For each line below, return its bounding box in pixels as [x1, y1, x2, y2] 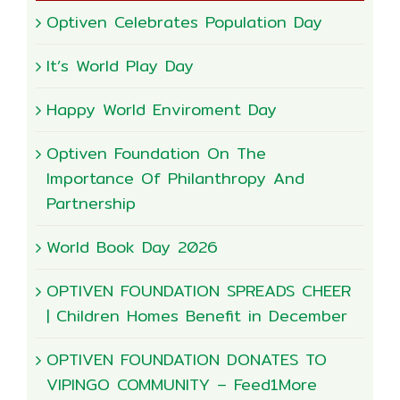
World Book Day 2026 [46, 234, 218, 261]
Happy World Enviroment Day [46, 96, 277, 123]
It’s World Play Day [46, 53, 194, 79]
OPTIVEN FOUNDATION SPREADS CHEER [46, 278, 351, 304]
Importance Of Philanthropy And [46, 165, 304, 192]
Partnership [46, 190, 136, 217]
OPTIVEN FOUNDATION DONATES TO [46, 346, 327, 373]
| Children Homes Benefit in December [46, 303, 347, 329]
